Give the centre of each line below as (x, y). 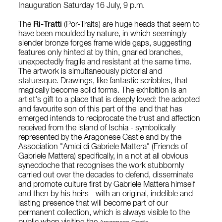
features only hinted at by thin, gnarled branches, (101, 53)
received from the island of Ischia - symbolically (97, 129)
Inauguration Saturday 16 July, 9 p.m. (82, 6)
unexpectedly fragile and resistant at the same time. (105, 63)
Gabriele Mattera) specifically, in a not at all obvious (104, 157)
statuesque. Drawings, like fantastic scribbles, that (103, 82)
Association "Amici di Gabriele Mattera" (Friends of (103, 147)
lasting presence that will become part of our (93, 204)
